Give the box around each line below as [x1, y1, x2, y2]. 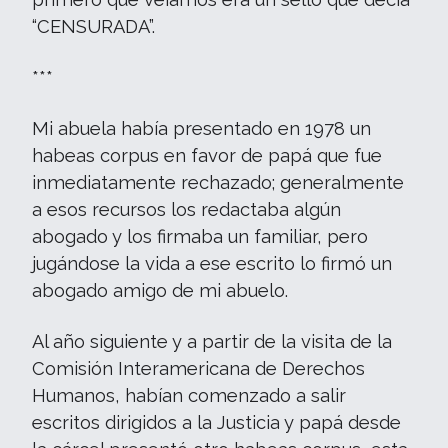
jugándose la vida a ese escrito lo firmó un [32, 253, 392, 274]
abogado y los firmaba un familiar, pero [32, 226, 368, 247]
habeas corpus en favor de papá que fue [32, 145, 382, 166]
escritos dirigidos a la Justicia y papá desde [32, 412, 401, 433]
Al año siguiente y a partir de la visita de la [32, 331, 392, 352]
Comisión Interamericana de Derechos [32, 358, 365, 379]
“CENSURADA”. [32, 16, 155, 37]
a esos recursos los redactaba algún [32, 199, 341, 220]
